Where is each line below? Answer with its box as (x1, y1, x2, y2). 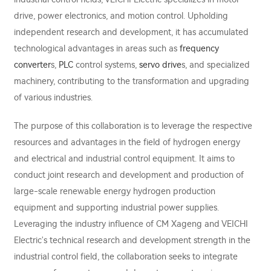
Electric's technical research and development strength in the (14, 235, 250, 246)
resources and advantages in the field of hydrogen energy (14, 137, 240, 148)
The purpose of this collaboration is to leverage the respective (14, 120, 252, 131)
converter (14, 59, 51, 70)
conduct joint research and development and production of (14, 169, 244, 180)
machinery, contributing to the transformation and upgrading (14, 76, 249, 87)
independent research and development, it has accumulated (14, 27, 249, 38)
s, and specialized (181, 59, 250, 70)
